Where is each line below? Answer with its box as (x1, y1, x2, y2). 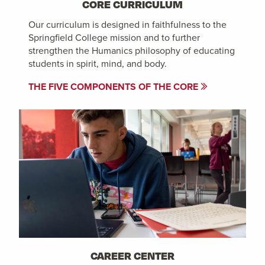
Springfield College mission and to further (28, 30, 200, 44)
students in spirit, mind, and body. (28, 56, 167, 70)
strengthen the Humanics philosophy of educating (28, 43, 235, 57)
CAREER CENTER (91, 248, 174, 262)
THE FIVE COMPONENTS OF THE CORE (28, 79, 201, 93)
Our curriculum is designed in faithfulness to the (28, 17, 227, 31)
